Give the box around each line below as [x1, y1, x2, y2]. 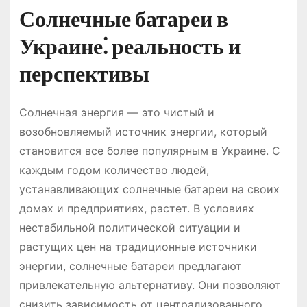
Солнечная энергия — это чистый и [19, 106, 214, 120]
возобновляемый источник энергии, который [19, 125, 267, 139]
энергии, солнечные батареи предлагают [19, 259, 242, 273]
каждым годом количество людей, [19, 163, 209, 177]
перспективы [19, 61, 149, 88]
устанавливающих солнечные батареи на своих [19, 182, 280, 197]
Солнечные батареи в [19, 6, 228, 33]
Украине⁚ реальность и [19, 34, 241, 60]
